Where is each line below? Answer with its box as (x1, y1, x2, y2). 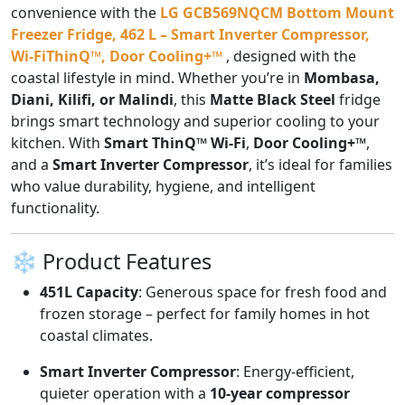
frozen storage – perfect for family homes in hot (40, 303, 370, 324)
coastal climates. (40, 325, 153, 345)
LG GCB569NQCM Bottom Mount (160, 2, 394, 23)
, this (174, 89, 210, 109)
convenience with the (11, 2, 160, 23)
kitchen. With (11, 132, 104, 153)
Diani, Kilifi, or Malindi (11, 89, 174, 109)
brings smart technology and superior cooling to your (11, 110, 380, 131)
